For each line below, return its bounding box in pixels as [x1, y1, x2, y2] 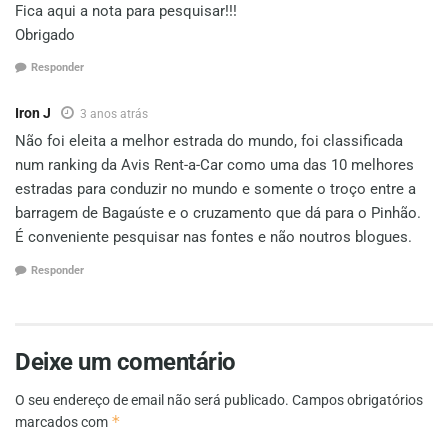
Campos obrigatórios [292, 391, 423, 408]
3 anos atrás [80, 107, 148, 122]
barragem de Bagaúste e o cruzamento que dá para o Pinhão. [15, 204, 421, 223]
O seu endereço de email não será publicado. [15, 391, 289, 408]
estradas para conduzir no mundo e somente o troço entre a [15, 180, 416, 199]
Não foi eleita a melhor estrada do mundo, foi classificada [15, 132, 403, 151]
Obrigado [15, 25, 75, 44]
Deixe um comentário [15, 347, 236, 376]
